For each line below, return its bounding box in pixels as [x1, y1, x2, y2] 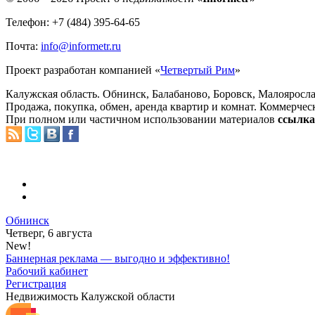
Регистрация [6, 278, 66, 290]
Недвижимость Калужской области [6, 290, 175, 303]
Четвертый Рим [160, 64, 235, 77]
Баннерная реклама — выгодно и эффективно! [6, 252, 230, 265]
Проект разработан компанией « [6, 64, 160, 77]
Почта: [6, 40, 41, 53]
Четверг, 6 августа [6, 227, 92, 240]
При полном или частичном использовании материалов [6, 113, 278, 126]
